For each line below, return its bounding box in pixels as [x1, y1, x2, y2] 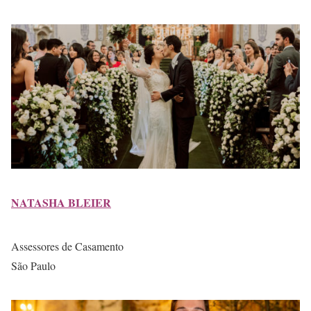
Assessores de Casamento [11, 239, 124, 253]
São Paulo [11, 258, 56, 273]
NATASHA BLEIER [11, 194, 111, 210]
